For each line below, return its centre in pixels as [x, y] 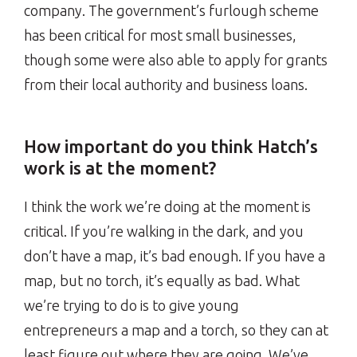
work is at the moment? [120, 168]
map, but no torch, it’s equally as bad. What [162, 280]
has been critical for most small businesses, [160, 35]
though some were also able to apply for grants [176, 60]
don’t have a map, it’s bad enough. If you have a [175, 256]
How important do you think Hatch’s [171, 146]
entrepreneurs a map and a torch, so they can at [176, 330]
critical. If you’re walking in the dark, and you [164, 231]
